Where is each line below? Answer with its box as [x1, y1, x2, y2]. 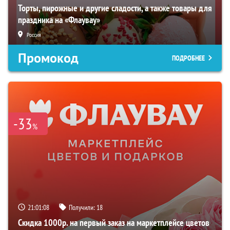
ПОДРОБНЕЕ [172, 53, 205, 63]
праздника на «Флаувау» [18, 13, 100, 26]
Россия [27, 30, 41, 39]
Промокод [18, 49, 79, 67]
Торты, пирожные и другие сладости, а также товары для [18, 2, 212, 14]
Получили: [69, 202, 97, 212]
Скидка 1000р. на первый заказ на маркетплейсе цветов [18, 216, 209, 228]
